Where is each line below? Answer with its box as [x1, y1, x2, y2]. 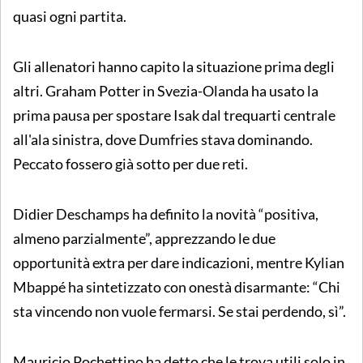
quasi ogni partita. [13, 6, 126, 25]
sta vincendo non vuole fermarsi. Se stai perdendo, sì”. [13, 301, 346, 320]
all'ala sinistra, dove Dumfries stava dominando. [13, 130, 313, 148]
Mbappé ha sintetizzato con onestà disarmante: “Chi [13, 277, 340, 296]
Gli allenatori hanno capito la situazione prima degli [13, 57, 335, 75]
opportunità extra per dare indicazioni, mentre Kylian [13, 253, 344, 271]
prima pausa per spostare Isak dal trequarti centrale [13, 105, 335, 124]
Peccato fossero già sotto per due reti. [13, 154, 248, 173]
